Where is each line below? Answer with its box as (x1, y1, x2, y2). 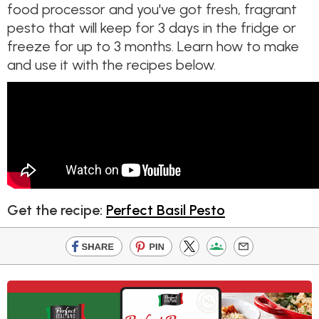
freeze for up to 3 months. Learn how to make (7, 37, 299, 55)
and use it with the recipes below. (7, 56, 216, 73)
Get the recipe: (7, 202, 106, 219)
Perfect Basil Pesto (106, 202, 225, 219)
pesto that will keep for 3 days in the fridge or (7, 19, 296, 36)
